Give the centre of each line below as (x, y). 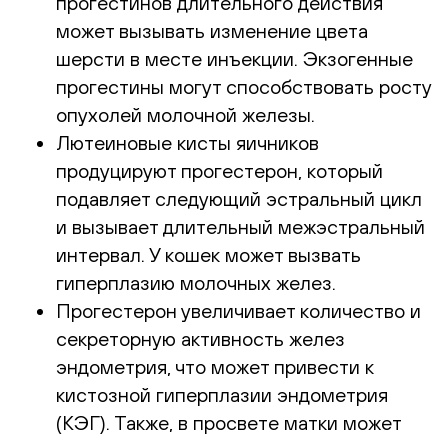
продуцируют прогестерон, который (219, 170)
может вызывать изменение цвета (212, 30)
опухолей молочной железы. (185, 114)
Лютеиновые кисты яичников (187, 142)
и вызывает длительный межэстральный (240, 226)
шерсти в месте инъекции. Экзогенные (234, 58)
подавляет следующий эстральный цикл (239, 198)
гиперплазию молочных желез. (196, 282)
